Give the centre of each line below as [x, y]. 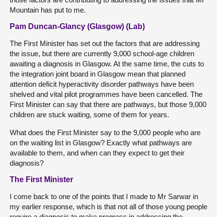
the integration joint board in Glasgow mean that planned [98, 74]
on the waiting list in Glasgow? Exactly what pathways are [101, 143]
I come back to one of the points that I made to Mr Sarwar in [104, 196]
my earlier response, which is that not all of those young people [108, 207]
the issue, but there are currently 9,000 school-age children [102, 54]
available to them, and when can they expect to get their [97, 153]
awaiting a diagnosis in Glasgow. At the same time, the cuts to [107, 64]
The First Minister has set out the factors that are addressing [105, 43]
